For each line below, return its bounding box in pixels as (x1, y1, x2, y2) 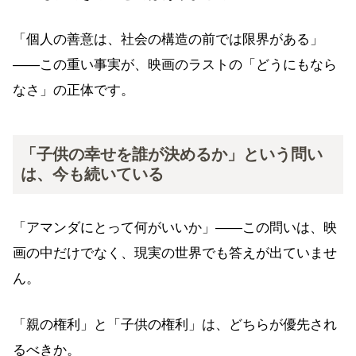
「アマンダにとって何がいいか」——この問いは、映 (13, 220, 337, 236)
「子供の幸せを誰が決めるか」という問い (21, 145, 323, 164)
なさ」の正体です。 (13, 83, 134, 99)
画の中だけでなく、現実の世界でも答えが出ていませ (13, 246, 337, 261)
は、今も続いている (21, 165, 164, 184)
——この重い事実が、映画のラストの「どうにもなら (13, 57, 337, 73)
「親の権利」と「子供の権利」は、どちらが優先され (13, 316, 337, 332)
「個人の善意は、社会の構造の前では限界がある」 (13, 32, 323, 48)
